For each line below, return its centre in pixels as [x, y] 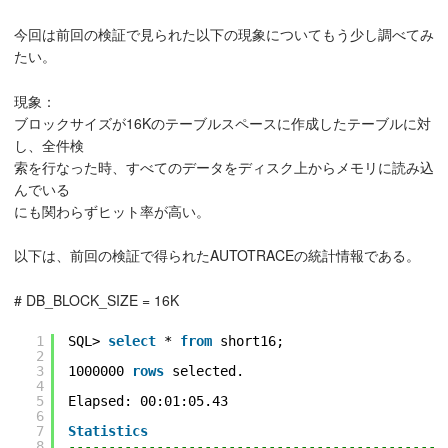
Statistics [108, 430]
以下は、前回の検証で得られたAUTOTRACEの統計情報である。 [217, 255]
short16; [252, 340]
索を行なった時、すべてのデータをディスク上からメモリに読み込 [224, 166]
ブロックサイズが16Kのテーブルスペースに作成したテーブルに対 [222, 122]
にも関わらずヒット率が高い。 [112, 210]
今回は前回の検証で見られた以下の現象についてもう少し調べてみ [224, 34]
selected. [208, 370]
